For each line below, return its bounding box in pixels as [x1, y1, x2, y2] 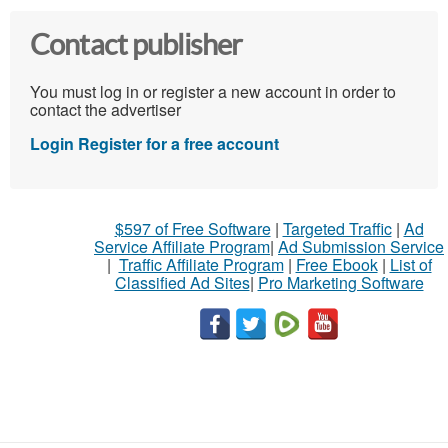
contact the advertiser [30, 97, 181, 121]
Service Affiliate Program [94, 234, 270, 258]
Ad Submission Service [278, 234, 444, 258]
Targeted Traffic [282, 216, 392, 240]
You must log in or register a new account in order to [30, 79, 396, 103]
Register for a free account [78, 131, 279, 155]
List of [389, 252, 432, 276]
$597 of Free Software [114, 216, 271, 240]
